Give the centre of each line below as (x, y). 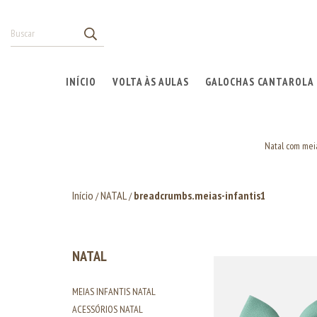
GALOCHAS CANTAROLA (260, 81)
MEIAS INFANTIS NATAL (114, 291)
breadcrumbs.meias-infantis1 (200, 195)
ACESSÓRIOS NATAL (108, 309)
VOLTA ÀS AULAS (151, 81)
